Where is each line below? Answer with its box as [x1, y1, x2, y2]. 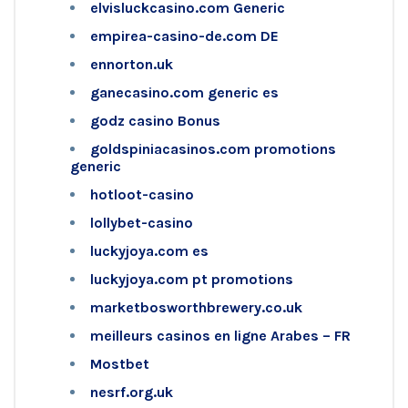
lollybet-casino [90, 213, 193, 231]
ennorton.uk [90, 55, 173, 73]
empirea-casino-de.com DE [90, 26, 279, 45]
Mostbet [90, 354, 149, 372]
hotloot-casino [90, 185, 194, 203]
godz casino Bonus [90, 111, 220, 129]
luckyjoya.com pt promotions [90, 270, 293, 288]
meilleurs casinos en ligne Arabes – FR [90, 326, 351, 344]
